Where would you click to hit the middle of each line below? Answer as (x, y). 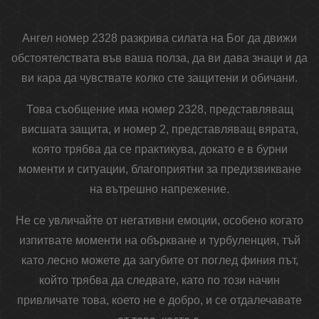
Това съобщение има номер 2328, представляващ (159, 110)
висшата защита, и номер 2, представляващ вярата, (159, 130)
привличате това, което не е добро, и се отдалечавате (159, 300)
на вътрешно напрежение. (159, 189)
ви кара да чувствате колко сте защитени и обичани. (159, 78)
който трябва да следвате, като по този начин (159, 281)
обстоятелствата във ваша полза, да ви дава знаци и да (159, 58)
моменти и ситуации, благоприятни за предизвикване (159, 169)
